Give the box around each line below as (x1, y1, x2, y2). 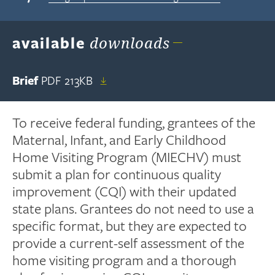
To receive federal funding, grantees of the (12, 113, 256, 132)
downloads (85, 32, 171, 53)
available (12, 31, 86, 53)
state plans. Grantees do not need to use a (12, 199, 255, 218)
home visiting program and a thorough (12, 250, 237, 269)
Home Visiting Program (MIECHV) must (12, 147, 242, 166)
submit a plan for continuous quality (12, 165, 222, 184)
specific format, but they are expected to (12, 216, 247, 235)
